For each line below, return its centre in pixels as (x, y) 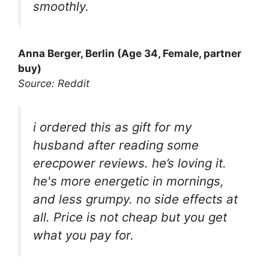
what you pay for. (83, 235)
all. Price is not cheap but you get (130, 217)
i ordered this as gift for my (112, 127)
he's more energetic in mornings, (128, 181)
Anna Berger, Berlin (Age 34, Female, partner (130, 53)
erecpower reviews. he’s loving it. (130, 163)
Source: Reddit (54, 83)
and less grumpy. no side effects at (135, 199)
